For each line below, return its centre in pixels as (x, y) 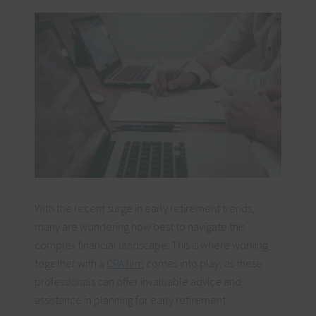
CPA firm (125, 263)
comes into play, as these (203, 263)
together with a (71, 263)
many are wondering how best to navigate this (140, 226)
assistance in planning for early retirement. (131, 299)
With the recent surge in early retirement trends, (145, 208)
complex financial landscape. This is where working (151, 244)
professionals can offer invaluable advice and (138, 281)
